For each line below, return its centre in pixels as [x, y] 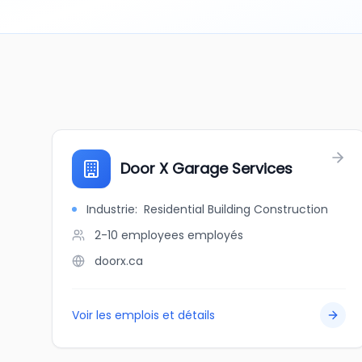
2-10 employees [139, 235]
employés [215, 235]
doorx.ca [119, 261]
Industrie [111, 209]
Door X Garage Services [206, 168]
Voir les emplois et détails [143, 315]
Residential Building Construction [236, 209]
